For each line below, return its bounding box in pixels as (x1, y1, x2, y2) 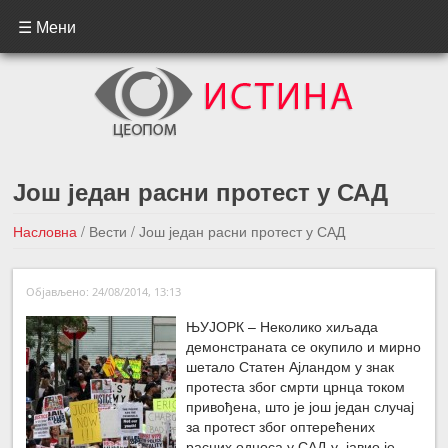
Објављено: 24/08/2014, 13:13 (26, 283, 182, 299)
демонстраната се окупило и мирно (186, 335, 422, 356)
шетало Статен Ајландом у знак (186, 355, 395, 376)
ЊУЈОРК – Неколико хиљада (186, 315, 379, 336)
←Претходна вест (169, 258, 287, 278)
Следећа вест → (316, 258, 425, 278)
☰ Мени (18, 15, 77, 38)
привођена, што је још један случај (186, 395, 415, 416)
